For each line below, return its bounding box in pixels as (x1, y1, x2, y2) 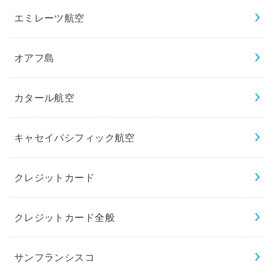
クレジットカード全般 (14, 211, 115, 223)
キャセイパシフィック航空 (14, 131, 135, 143)
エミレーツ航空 (14, 12, 85, 23)
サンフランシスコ (14, 251, 95, 263)
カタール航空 (14, 91, 75, 103)
